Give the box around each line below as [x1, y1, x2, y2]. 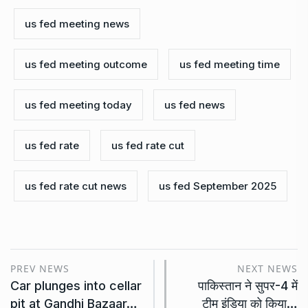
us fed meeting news [25, 16, 129, 30]
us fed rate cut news [25, 179, 126, 192]
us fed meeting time [179, 57, 280, 71]
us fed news [164, 98, 225, 111]
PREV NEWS [10, 261, 69, 275]
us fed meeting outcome [25, 57, 147, 71]
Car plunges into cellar [10, 278, 142, 293]
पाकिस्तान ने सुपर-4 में [198, 278, 298, 293]
